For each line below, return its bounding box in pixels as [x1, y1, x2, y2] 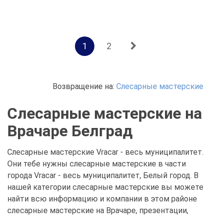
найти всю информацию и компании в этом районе [7, 194, 197, 203]
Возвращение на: [53, 82, 116, 91]
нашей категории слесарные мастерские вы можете [7, 182, 203, 192]
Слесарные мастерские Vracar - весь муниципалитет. [7, 147, 203, 157]
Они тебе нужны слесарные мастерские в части [7, 159, 186, 168]
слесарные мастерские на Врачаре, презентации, [7, 206, 188, 215]
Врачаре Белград [7, 122, 133, 140]
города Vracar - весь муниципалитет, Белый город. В [7, 171, 199, 180]
